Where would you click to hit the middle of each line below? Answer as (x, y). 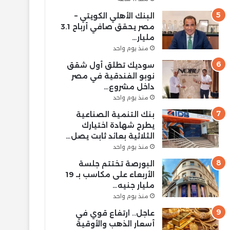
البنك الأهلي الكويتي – (114, 16)
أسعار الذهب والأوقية (115, 224)
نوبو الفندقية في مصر (113, 76)
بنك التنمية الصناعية (115, 114)
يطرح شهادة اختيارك (118, 125)
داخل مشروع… (129, 87)
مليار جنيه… (133, 185)
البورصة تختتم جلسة (116, 164)
